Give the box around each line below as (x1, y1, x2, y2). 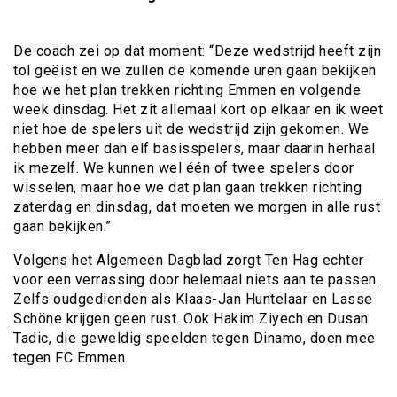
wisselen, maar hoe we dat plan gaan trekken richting (13, 179, 362, 197)
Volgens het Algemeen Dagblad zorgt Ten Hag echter (13, 252, 364, 269)
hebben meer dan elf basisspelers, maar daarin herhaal (13, 140, 376, 158)
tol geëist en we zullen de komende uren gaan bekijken (13, 62, 377, 80)
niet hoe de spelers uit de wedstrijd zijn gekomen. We (13, 121, 370, 138)
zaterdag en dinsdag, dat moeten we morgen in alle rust (13, 198, 380, 216)
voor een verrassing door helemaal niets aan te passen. (13, 271, 379, 289)
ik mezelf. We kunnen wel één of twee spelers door (13, 160, 354, 177)
